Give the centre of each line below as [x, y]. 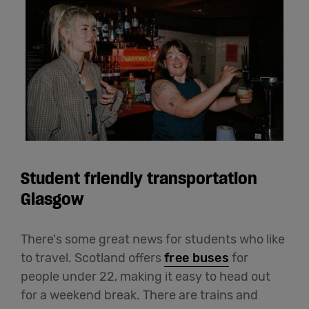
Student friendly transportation [139, 179]
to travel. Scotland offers [92, 258]
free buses [197, 258]
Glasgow [52, 199]
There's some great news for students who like [153, 240]
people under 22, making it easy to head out [146, 277]
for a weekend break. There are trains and [139, 296]
